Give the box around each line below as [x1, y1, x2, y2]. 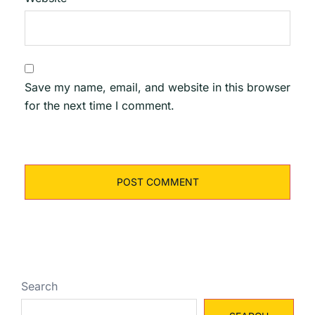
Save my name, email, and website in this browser [25, 79, 290, 94]
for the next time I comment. [25, 98, 174, 112]
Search [21, 278, 58, 293]
